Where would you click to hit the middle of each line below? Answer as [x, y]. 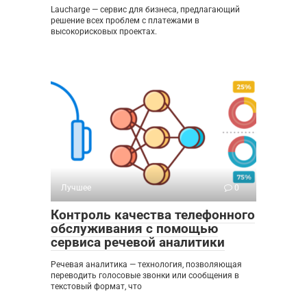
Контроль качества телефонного [153, 215]
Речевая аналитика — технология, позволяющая [146, 265]
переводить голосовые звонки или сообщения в [145, 276]
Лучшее [76, 188]
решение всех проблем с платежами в [125, 21]
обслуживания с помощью [134, 229]
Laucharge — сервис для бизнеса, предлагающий [145, 10]
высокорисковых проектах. [104, 32]
